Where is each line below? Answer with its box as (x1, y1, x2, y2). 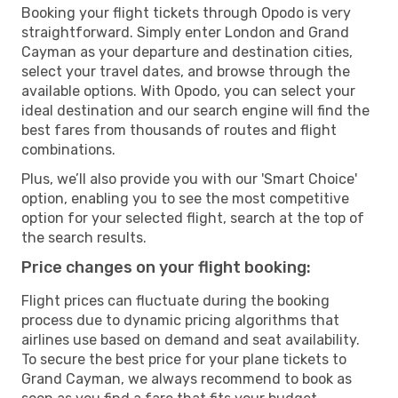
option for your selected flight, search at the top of (21, 209, 364, 227)
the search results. (21, 228, 147, 246)
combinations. (21, 140, 115, 158)
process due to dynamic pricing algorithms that (21, 311, 339, 329)
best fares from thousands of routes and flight (21, 121, 337, 139)
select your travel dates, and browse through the (21, 62, 350, 80)
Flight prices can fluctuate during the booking (21, 291, 330, 309)
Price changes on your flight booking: (21, 257, 311, 277)
